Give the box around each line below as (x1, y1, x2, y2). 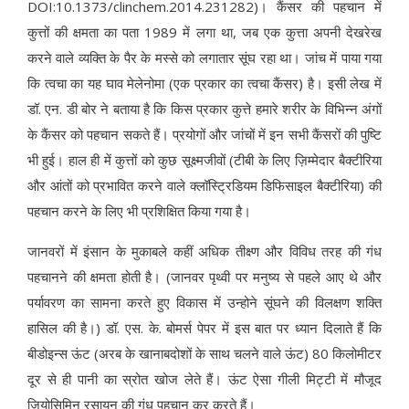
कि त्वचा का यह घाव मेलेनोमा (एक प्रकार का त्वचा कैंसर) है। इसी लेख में (27, 74, 382, 93)
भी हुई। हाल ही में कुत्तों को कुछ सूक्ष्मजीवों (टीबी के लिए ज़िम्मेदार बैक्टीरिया (27, 151, 382, 170)
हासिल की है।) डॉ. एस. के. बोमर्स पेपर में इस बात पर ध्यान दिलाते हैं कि (27, 319, 382, 338)
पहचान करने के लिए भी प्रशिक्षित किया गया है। (27, 202, 251, 221)
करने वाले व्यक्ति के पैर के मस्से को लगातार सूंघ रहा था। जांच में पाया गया (27, 48, 382, 68)
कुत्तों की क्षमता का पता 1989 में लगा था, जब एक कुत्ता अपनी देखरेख (27, 23, 382, 42)
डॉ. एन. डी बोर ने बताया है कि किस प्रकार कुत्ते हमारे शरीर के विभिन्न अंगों (27, 100, 382, 119)
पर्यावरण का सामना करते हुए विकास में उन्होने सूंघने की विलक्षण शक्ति (27, 293, 382, 312)
